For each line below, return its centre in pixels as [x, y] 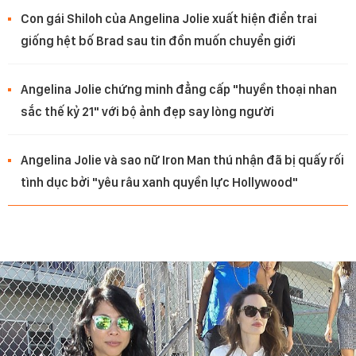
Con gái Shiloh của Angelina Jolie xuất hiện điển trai [169, 19]
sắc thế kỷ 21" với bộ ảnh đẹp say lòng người [147, 112]
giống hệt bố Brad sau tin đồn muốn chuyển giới [158, 41]
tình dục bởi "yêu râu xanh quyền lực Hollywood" [159, 183]
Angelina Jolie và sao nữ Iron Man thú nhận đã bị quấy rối [182, 161]
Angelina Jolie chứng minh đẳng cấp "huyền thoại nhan [179, 90]
